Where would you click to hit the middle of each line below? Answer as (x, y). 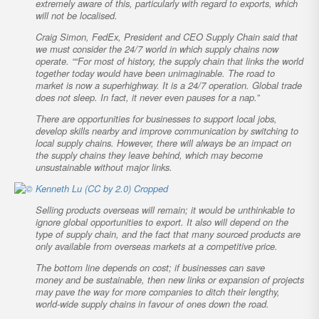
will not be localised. (77, 15)
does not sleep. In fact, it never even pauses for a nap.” (147, 97)
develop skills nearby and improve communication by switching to (167, 130)
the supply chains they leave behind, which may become (149, 155)
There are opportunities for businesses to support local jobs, (156, 118)
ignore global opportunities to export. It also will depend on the (162, 221)
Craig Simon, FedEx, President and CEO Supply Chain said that (167, 36)
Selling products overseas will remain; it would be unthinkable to (165, 209)
